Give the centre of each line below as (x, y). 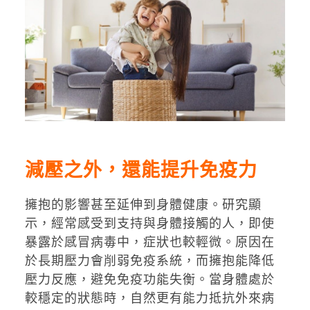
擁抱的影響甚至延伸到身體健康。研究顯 (143, 205)
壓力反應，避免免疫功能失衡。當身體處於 (149, 280)
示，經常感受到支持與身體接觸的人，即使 (149, 224)
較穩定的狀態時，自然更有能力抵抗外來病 (149, 298)
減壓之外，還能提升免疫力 (141, 170)
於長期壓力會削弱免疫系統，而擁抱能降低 (149, 261)
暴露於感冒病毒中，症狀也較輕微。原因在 (149, 242)
